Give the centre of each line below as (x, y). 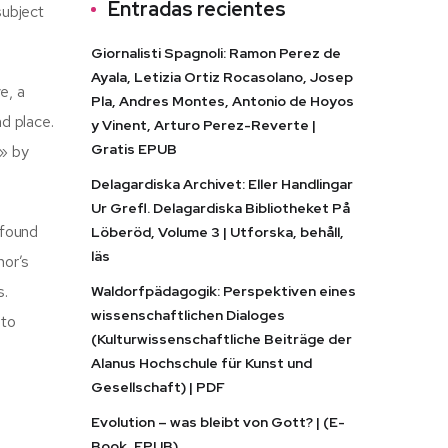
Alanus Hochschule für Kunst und (201, 363)
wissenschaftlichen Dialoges (188, 315)
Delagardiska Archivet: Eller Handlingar (222, 184)
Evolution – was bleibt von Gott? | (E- (218, 422)
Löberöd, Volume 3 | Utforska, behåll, (217, 232)
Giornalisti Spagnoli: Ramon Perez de (216, 53)
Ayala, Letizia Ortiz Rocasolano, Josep (222, 77)
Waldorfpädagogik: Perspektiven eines (223, 291)
